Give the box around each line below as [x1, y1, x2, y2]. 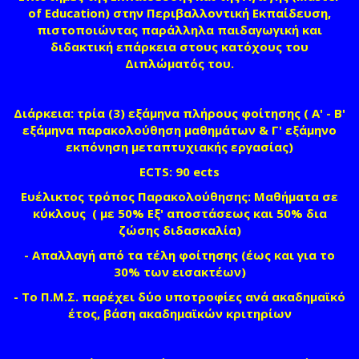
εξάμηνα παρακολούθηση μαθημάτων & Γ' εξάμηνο [22, 121, 337, 138]
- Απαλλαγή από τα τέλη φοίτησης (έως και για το [24, 246, 335, 263]
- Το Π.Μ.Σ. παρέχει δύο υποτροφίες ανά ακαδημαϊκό [14, 288, 345, 305]
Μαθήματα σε [251, 188, 338, 204]
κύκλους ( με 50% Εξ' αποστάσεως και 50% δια [32, 204, 327, 221]
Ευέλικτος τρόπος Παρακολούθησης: [21, 188, 251, 204]
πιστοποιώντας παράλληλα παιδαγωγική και [37, 21, 322, 38]
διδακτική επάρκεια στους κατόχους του [50, 38, 309, 54]
